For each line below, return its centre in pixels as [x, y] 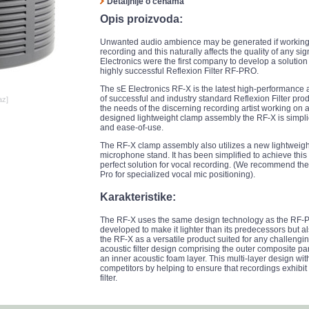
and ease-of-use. [132, 128]
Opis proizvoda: [141, 19]
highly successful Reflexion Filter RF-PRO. [179, 71]
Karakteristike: [138, 197]
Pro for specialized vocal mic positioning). [178, 175]
